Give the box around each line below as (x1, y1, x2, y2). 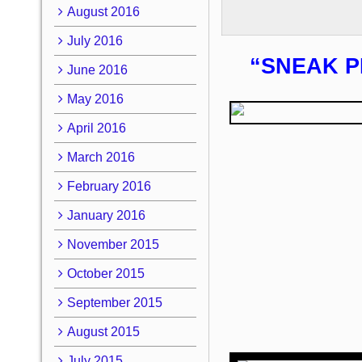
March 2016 (66, 149, 135, 164)
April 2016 (66, 120, 126, 135)
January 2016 (66, 208, 145, 222)
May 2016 (66, 91, 124, 106)
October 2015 (66, 266, 145, 280)
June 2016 (66, 62, 128, 77)
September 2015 (66, 295, 162, 309)
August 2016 (66, 4, 140, 19)
